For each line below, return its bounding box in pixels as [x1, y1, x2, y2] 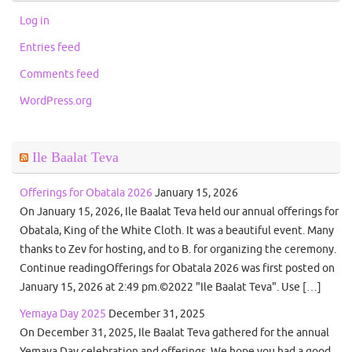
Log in [20, 13, 49, 28]
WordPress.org [20, 93, 92, 108]
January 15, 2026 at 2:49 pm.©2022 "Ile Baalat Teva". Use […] [20, 280, 321, 295]
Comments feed [20, 67, 99, 82]
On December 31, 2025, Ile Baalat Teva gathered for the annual [20, 325, 329, 340]
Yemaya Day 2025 [20, 306, 106, 321]
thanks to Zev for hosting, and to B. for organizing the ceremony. [20, 242, 336, 257]
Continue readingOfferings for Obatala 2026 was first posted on [20, 261, 335, 276]
